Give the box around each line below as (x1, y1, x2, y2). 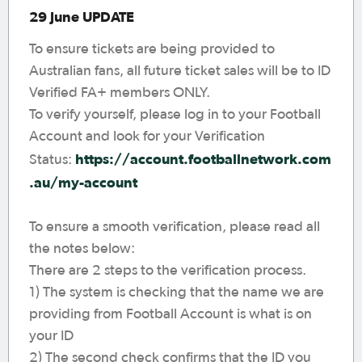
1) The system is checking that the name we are (29, 285, 324, 300)
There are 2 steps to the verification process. (29, 263, 306, 278)
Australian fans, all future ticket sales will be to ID (29, 64, 330, 78)
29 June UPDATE (29, 8, 134, 25)
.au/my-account (29, 174, 137, 191)
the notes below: (29, 242, 135, 256)
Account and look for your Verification (29, 129, 265, 144)
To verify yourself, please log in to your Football (29, 107, 321, 122)
